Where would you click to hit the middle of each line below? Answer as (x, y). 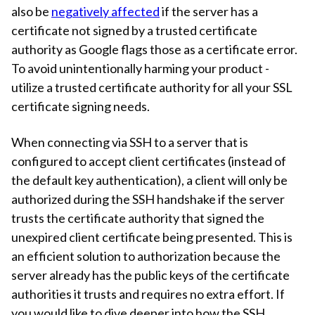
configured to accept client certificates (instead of (149, 161)
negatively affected (105, 11)
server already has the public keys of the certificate (150, 275)
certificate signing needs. (81, 106)
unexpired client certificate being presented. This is (152, 237)
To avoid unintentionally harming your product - (140, 68)
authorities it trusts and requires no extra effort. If (148, 294)
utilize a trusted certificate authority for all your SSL (152, 87)
